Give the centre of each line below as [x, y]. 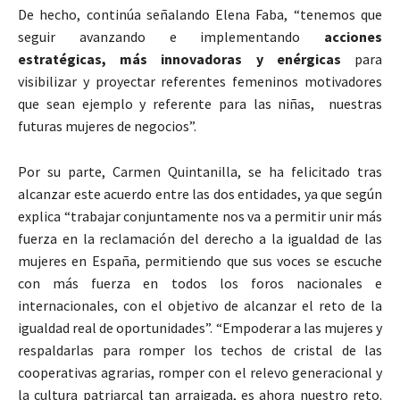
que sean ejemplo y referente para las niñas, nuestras [200, 103]
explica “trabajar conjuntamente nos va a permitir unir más [200, 216]
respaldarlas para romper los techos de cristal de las [200, 350]
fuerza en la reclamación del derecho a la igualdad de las [200, 238]
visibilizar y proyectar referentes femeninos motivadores [200, 81]
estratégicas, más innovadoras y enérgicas [186, 58]
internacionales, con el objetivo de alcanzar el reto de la [200, 305]
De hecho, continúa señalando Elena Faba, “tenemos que [200, 14]
